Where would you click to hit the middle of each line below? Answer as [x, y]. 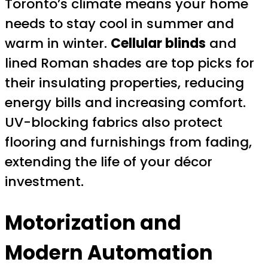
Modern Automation [109, 252]
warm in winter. [58, 44]
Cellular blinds [158, 44]
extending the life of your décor [109, 162]
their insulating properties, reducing [124, 83]
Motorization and [93, 223]
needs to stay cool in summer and [119, 24]
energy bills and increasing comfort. [125, 103]
